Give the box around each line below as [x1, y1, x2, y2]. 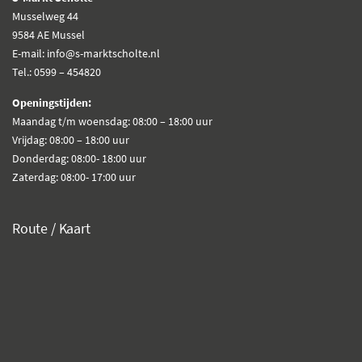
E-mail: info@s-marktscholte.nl [12, 46, 160, 61]
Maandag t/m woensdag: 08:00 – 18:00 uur [12, 114, 213, 129]
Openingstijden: [12, 95, 91, 111]
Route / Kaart [12, 219, 90, 238]
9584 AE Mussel [12, 27, 85, 43]
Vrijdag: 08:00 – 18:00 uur [12, 133, 129, 148]
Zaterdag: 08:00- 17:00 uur [12, 170, 136, 185]
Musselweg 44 [12, 9, 78, 24]
